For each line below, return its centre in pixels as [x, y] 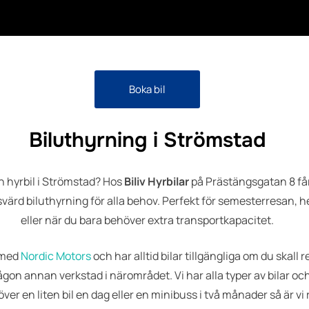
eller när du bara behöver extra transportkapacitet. [148, 220]
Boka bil [148, 89]
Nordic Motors [56, 256]
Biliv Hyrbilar [156, 181]
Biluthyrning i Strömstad [147, 140]
